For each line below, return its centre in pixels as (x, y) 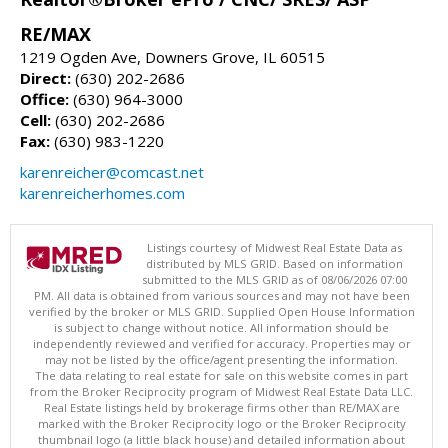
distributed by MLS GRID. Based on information (274, 263)
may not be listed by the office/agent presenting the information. (221, 359)
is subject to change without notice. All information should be (221, 327)
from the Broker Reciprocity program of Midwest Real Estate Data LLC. (221, 391)
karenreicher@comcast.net (112, 171)
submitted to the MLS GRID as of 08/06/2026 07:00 (274, 279)
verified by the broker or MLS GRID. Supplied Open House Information (221, 311)
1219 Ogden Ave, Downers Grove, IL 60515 (172, 56)
